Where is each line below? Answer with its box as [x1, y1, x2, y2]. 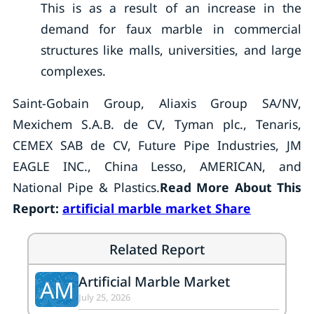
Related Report [109, 239, 205, 259]
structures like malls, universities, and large [40, 41, 302, 58]
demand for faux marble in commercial [40, 20, 302, 37]
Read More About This [159, 179, 302, 196]
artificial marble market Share [62, 200, 251, 217]
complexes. [40, 62, 106, 79]
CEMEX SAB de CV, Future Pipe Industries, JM [12, 137, 302, 153]
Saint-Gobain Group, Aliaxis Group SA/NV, [12, 95, 302, 111]
